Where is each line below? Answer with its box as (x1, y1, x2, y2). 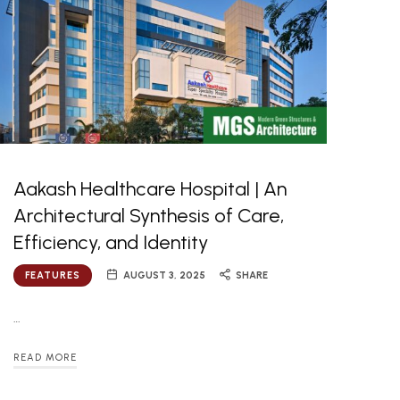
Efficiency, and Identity (13, 230, 209, 255)
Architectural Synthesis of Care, (13, 204, 285, 229)
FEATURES (25, 270, 81, 282)
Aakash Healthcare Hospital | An (13, 177, 287, 202)
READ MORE (13, 352, 78, 363)
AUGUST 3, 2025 (123, 270, 206, 282)
